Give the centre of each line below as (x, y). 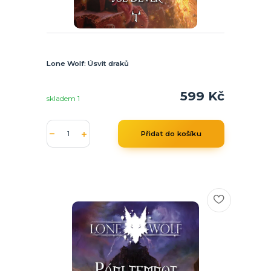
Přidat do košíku (171, 134)
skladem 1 (64, 99)
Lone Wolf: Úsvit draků (87, 63)
